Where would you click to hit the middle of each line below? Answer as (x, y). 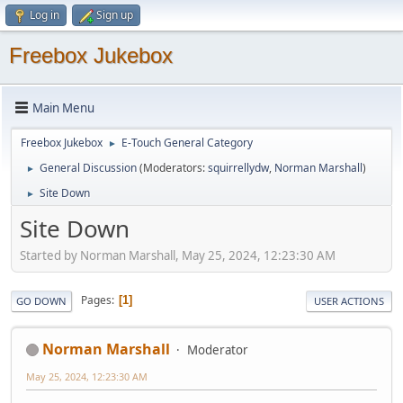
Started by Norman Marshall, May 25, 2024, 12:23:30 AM (178, 255)
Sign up (115, 15)
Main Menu (63, 107)
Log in (45, 15)
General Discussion (88, 168)
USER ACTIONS (349, 300)
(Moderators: (174, 168)
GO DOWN (41, 300)
